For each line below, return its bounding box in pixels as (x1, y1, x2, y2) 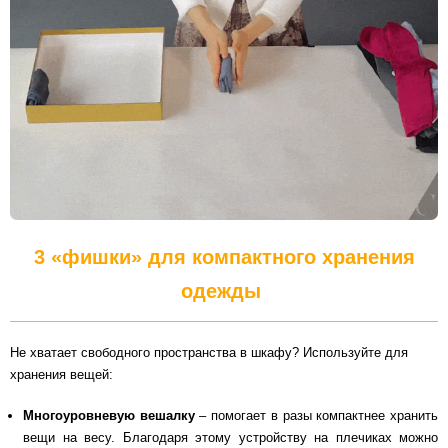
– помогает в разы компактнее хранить (194, 408, 439, 424)
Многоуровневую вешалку (23, 408, 195, 424)
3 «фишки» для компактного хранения (33, 245, 415, 268)
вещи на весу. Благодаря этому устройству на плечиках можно (23, 430, 438, 446)
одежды (181, 279, 267, 302)
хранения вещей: (10, 366, 113, 382)
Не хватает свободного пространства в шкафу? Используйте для (10, 344, 408, 360)
